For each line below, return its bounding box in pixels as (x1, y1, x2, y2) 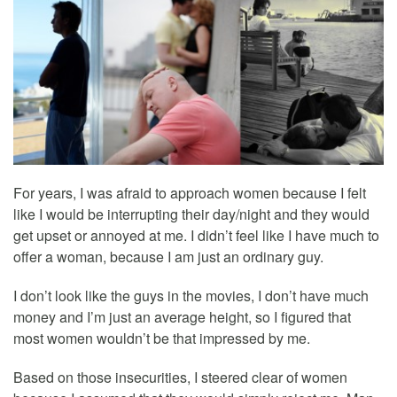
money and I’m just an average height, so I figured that (13, 307, 351, 328)
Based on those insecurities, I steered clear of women (13, 367, 347, 388)
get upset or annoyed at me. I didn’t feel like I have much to (13, 225, 379, 246)
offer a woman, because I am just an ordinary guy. (13, 246, 323, 268)
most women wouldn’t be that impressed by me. (13, 328, 310, 349)
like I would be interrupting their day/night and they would (13, 204, 370, 225)
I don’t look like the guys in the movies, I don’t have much (13, 285, 369, 307)
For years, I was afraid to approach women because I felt (13, 183, 366, 204)
